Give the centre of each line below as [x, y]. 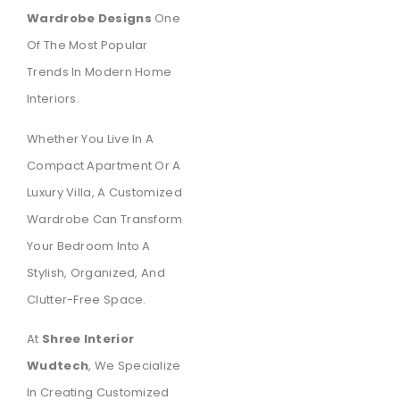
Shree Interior [88, 339]
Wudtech [58, 366]
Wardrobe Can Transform [105, 219]
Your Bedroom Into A [89, 246]
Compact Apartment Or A [104, 165]
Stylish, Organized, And [96, 272]
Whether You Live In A [91, 138]
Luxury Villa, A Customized [104, 192]
